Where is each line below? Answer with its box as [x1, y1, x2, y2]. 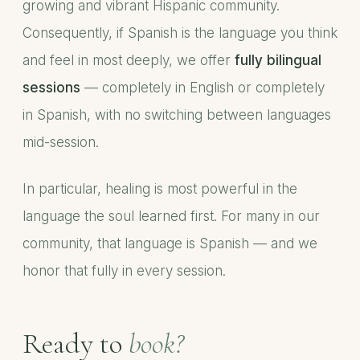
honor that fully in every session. [22, 263, 226, 279]
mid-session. [22, 134, 99, 150]
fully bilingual [235, 52, 321, 68]
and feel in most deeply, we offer [22, 52, 235, 68]
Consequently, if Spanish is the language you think [22, 25, 337, 41]
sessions [22, 80, 80, 96]
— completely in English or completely [80, 80, 325, 96]
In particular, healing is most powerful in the [22, 181, 297, 197]
